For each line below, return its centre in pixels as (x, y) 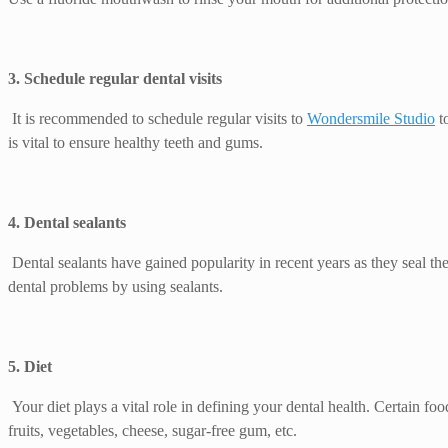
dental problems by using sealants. (115, 287)
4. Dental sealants (67, 223)
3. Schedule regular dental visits (115, 79)
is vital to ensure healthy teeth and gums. (135, 143)
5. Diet (30, 367)
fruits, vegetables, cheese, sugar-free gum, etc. (152, 431)
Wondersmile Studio (371, 119)
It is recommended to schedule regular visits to (159, 119)
